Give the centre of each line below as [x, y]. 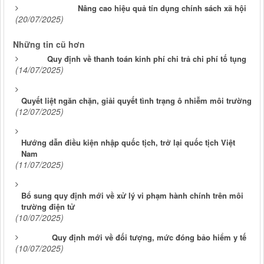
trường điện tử [48, 206]
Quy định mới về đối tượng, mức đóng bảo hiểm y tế [149, 237]
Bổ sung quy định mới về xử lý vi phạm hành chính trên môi [132, 195]
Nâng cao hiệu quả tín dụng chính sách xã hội [162, 8]
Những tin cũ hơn [49, 44]
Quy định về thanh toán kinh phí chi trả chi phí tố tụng [147, 58]
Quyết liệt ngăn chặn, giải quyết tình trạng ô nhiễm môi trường [136, 100]
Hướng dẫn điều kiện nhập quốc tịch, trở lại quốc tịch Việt [128, 142]
